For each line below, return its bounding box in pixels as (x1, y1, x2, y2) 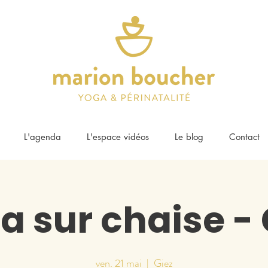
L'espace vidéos (86, 131, 149, 142)
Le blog (174, 131, 203, 142)
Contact (229, 131, 260, 142)
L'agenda (23, 131, 61, 142)
